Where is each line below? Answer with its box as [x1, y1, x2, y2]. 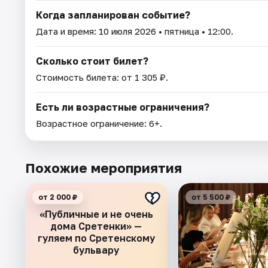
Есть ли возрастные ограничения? [36, 100, 209, 113]
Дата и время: [36, 25, 99, 36]
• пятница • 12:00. [156, 25, 233, 36]
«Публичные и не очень [39, 208, 153, 220]
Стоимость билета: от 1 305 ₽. [36, 71, 168, 83]
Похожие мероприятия [25, 159, 182, 176]
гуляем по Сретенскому [37, 232, 155, 244]
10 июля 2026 [99, 25, 156, 36]
